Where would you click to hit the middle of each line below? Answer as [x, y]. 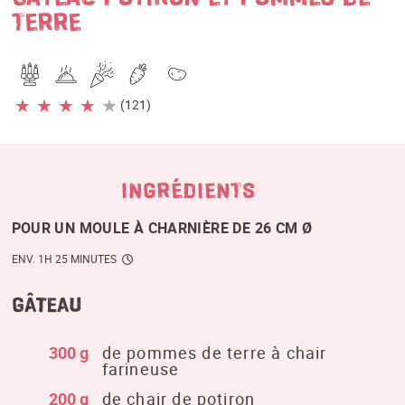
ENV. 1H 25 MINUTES [64, 259]
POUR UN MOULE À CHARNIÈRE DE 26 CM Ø [162, 227]
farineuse [141, 369]
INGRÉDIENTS [189, 190]
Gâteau [46, 304]
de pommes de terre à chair [214, 353]
